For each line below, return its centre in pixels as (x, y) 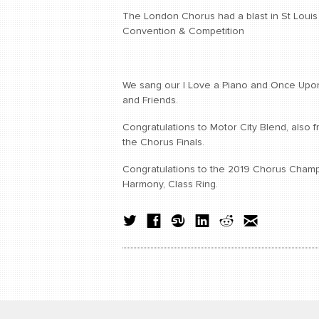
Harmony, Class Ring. (170, 185)
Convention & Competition (183, 32)
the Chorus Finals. (163, 143)
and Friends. (150, 101)
